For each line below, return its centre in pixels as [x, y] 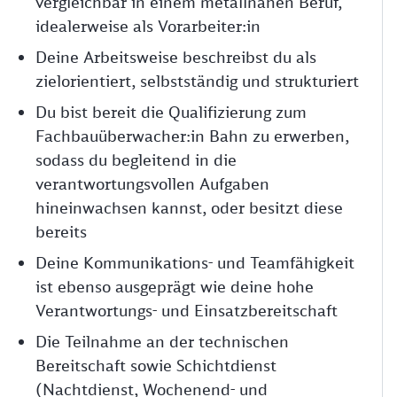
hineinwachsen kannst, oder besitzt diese [189, 207]
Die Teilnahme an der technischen [162, 341]
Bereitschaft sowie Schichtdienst [156, 365]
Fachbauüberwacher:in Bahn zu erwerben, [192, 136]
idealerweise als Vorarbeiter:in [148, 26]
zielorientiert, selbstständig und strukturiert [197, 81]
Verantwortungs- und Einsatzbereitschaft [187, 310]
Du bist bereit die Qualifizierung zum [171, 112]
